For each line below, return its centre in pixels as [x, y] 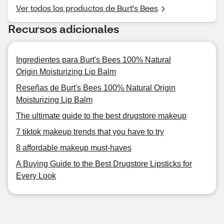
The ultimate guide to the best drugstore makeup [101, 116]
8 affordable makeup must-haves [74, 148]
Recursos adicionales [63, 29]
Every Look [36, 176]
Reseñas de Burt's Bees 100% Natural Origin [96, 88]
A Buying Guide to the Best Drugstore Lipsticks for [104, 164]
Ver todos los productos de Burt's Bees [87, 8]
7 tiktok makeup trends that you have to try [90, 132]
